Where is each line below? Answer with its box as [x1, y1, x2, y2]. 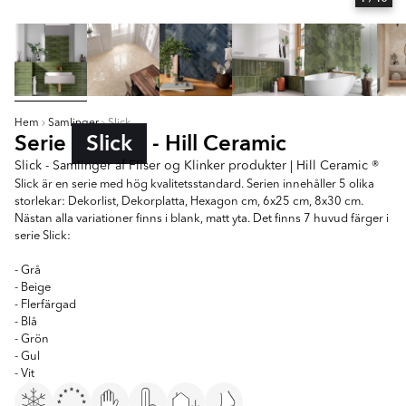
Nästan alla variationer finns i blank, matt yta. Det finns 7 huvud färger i [14, 213, 389, 225]
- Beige [14, 282, 51, 294]
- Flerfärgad [14, 299, 76, 311]
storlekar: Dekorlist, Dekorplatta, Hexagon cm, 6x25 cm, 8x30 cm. [14, 196, 363, 208]
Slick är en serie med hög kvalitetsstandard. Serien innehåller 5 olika [14, 179, 374, 190]
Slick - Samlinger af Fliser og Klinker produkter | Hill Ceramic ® [14, 159, 379, 172]
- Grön [14, 333, 49, 345]
